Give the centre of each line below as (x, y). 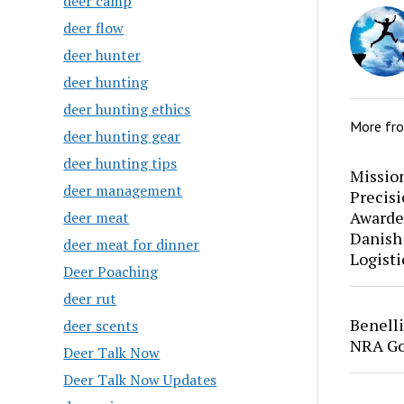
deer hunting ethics (127, 109)
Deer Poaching (111, 271)
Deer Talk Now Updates (140, 380)
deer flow (94, 28)
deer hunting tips (120, 163)
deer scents (101, 326)
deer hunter (102, 55)
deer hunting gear (122, 136)
